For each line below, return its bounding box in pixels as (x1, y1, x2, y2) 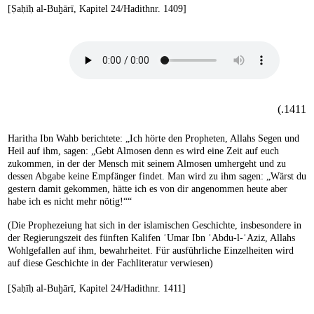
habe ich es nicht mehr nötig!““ (8, 196, 132, 207)
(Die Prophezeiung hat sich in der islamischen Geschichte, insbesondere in (8, 219, 301, 231)
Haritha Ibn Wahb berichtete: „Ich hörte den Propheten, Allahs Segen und (8, 132, 299, 144)
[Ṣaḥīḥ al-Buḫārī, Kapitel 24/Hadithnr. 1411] (8, 282, 186, 294)
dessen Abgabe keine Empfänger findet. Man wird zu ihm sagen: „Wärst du (8, 170, 306, 182)
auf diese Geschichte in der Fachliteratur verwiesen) (8, 257, 213, 268)
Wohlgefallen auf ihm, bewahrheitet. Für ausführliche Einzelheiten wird (8, 245, 294, 256)
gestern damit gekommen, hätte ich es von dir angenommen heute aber (8, 183, 287, 194)
